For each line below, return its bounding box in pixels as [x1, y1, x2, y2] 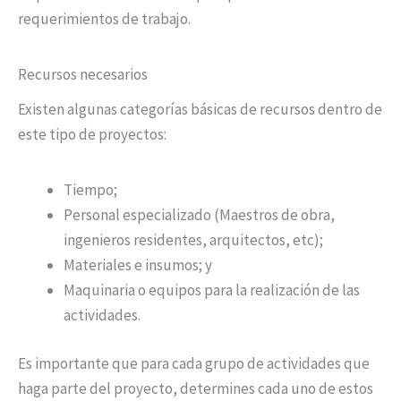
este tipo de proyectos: [18, 124, 166, 145]
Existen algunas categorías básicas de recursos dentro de [18, 99, 382, 120]
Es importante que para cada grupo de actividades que [18, 353, 370, 373]
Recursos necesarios [18, 64, 148, 84]
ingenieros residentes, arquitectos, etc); [64, 230, 323, 251]
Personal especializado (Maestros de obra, [64, 205, 335, 226]
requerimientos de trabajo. [18, 8, 191, 29]
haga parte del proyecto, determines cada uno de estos [18, 378, 373, 398]
